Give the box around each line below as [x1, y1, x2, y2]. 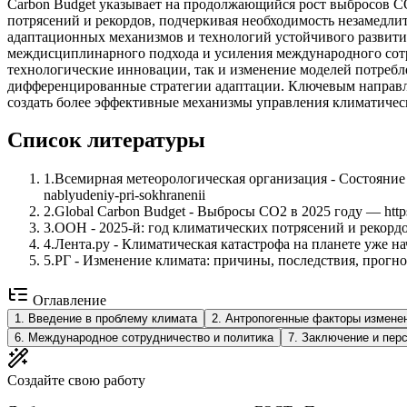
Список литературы [7, 128, 205, 153]
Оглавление [29, 293, 106, 309]
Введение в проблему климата [28, 312, 197, 326]
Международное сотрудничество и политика [28, 331, 273, 345]
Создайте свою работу [7, 372, 145, 389]
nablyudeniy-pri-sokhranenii [44, 187, 205, 203]
